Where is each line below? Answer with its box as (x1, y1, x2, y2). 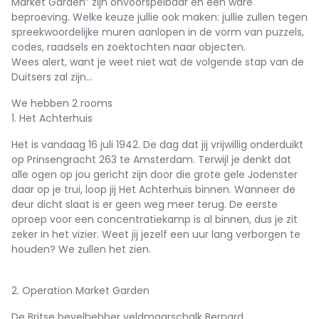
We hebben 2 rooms (11, 96, 113, 110)
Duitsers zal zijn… (11, 70, 93, 84)
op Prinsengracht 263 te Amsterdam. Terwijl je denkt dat (11, 152, 291, 167)
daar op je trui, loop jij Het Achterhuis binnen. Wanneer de (11, 182, 296, 197)
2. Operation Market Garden (11, 283, 150, 298)
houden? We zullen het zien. (11, 242, 151, 256)
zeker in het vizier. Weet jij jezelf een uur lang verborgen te (11, 227, 300, 241)
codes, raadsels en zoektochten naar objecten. (11, 40, 246, 54)
